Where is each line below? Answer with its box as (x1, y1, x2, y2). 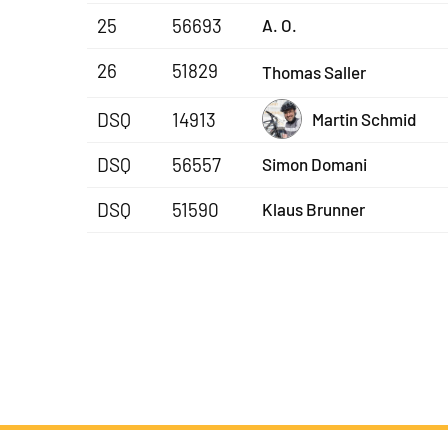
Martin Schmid (312, 108, 416, 129)
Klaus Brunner (262, 198, 365, 219)
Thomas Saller (262, 61, 366, 82)
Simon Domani (262, 153, 367, 174)
